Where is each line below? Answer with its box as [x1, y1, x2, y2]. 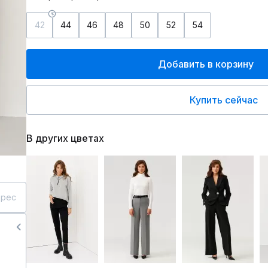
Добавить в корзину [158, 58, 254, 70]
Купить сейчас [190, 94, 258, 106]
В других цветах [26, 132, 104, 144]
